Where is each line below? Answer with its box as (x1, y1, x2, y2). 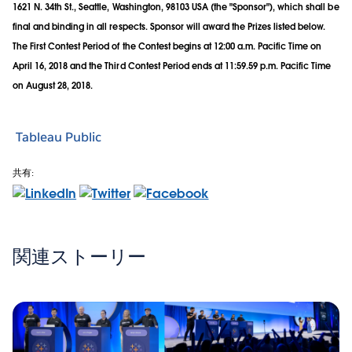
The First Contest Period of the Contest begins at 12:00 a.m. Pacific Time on (13, 40, 322, 52)
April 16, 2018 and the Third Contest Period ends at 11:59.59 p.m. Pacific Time (13, 60, 332, 71)
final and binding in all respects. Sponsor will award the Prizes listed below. (13, 20, 326, 32)
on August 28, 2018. (13, 79, 93, 91)
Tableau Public (16, 129, 101, 145)
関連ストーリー (13, 244, 147, 269)
